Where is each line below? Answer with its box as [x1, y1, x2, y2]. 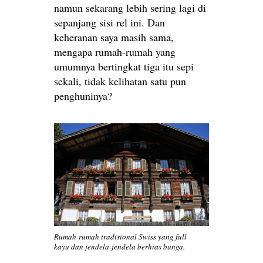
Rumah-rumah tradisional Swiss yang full [54, 231, 187, 242]
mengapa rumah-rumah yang [54, 44, 176, 59]
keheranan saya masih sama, [54, 29, 174, 44]
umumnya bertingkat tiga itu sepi [54, 59, 194, 73]
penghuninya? [54, 88, 112, 103]
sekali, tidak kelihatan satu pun [54, 73, 186, 88]
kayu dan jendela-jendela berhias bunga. [54, 241, 185, 252]
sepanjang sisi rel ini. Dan [54, 15, 165, 29]
